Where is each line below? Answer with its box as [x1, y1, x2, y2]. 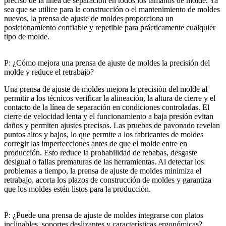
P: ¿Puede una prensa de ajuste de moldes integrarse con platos [4, 210, 203, 219]
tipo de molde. [4, 32, 49, 41]
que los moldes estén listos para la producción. [4, 184, 151, 193]
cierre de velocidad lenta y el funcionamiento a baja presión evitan [4, 111, 213, 121]
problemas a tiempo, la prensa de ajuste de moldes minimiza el [4, 166, 201, 175]
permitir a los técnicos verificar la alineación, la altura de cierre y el [4, 93, 215, 102]
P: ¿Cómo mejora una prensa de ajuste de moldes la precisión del [4, 58, 210, 67]
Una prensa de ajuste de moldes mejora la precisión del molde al [4, 84, 207, 93]
